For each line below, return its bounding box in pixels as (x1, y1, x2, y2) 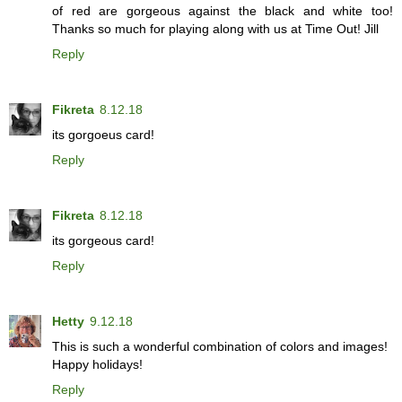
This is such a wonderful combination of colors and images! (52, 339, 388, 354)
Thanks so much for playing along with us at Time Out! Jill (52, 22, 379, 37)
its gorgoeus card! (52, 127, 154, 143)
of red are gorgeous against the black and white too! (52, 4, 393, 19)
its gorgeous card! (52, 233, 154, 249)
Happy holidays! (52, 357, 143, 372)
